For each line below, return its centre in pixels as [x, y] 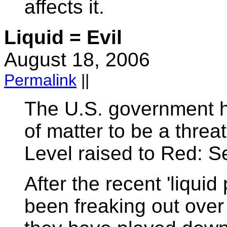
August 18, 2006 [77, 60]
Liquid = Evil [63, 37]
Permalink [40, 80]
